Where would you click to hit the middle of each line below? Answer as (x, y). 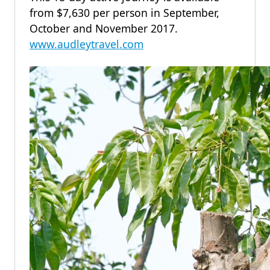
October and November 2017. (104, 28)
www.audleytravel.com (86, 44)
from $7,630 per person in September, (124, 13)
